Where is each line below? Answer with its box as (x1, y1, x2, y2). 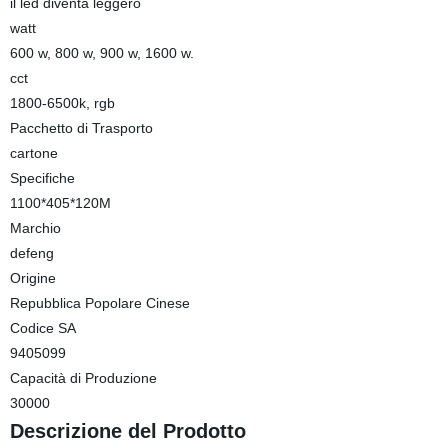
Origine (9, 270, 56, 286)
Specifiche (9, 170, 75, 186)
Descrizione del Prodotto (9, 420, 246, 442)
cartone (9, 145, 58, 161)
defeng (9, 245, 54, 261)
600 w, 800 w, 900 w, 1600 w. (9, 45, 194, 61)
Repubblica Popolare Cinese (9, 295, 190, 311)
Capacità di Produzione (9, 370, 157, 386)
